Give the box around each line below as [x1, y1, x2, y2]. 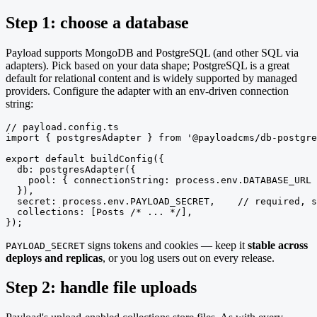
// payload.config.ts [6, 121, 119, 132]
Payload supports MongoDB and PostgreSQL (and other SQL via [6, 46, 299, 59]
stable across [248, 238, 308, 251]
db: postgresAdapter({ [6, 163, 136, 175]
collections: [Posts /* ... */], [6, 206, 192, 217]
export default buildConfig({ [6, 153, 164, 164]
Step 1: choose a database [6, 13, 189, 32]
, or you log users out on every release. [103, 251, 275, 264]
